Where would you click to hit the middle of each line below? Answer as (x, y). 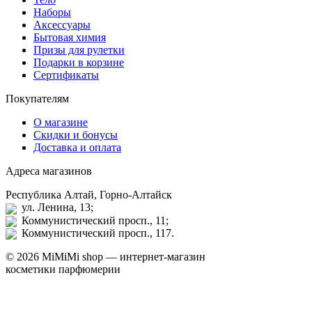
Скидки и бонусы (76, 135)
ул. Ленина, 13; (56, 208)
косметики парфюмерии (63, 270)
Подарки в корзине (79, 63)
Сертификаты (66, 75)
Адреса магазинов (49, 171)
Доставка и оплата (77, 148)
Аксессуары (62, 25)
